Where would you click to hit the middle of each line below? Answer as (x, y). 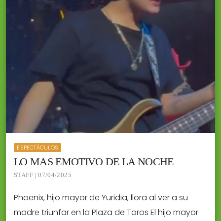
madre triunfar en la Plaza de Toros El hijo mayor (106, 213)
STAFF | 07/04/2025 (43, 175)
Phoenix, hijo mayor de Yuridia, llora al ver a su (101, 198)
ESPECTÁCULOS (38, 148)
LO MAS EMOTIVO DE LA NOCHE (94, 162)
